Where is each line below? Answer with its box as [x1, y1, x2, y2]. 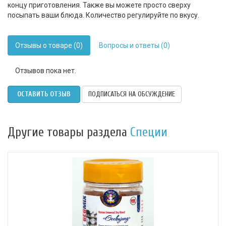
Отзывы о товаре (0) [15, 41, 83, 49]
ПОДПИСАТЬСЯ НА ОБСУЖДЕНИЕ [88, 89, 175, 98]
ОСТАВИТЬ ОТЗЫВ [17, 89, 71, 98]
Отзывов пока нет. [15, 66, 76, 75]
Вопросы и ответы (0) [99, 41, 170, 49]
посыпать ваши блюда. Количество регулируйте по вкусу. [8, 11, 199, 19]
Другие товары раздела [8, 125, 130, 140]
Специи [130, 125, 167, 140]
